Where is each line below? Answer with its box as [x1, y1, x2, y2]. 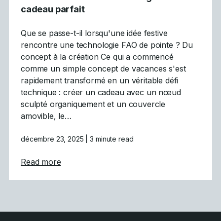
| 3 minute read [85, 134, 134, 143]
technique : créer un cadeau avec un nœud [21, 87, 181, 97]
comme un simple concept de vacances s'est [21, 63, 186, 74]
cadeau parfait [21, 3, 85, 14]
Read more [21, 156, 61, 167]
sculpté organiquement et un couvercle [21, 99, 166, 109]
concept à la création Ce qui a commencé [21, 51, 174, 62]
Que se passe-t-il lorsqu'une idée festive [21, 28, 168, 38]
